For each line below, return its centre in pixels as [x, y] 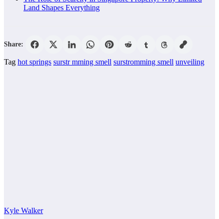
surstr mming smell [82, 62]
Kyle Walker [23, 210]
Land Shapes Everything [62, 7]
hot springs [34, 62]
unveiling [190, 62]
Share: [14, 44]
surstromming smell [143, 62]
